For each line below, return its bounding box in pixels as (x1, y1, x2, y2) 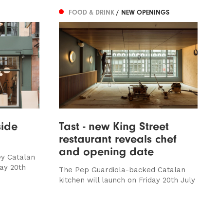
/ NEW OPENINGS (116, 8, 169, 17)
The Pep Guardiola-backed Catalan (58, 165, 185, 174)
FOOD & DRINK (68, 8, 116, 17)
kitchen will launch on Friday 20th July (58, 175, 195, 184)
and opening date (58, 144, 154, 158)
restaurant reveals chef (58, 131, 177, 145)
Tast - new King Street (58, 119, 169, 133)
